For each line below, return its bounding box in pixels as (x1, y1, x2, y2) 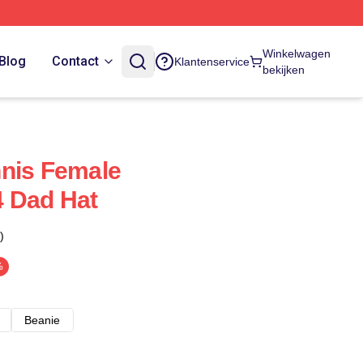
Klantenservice (173, 55, 250, 68)
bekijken (262, 63, 305, 76)
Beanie (24, 314, 60, 327)
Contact (52, 53, 99, 69)
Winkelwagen (262, 47, 331, 60)
